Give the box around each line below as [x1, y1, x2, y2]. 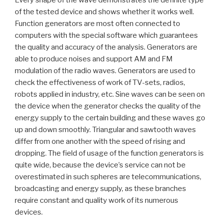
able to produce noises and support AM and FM [15, 54, 173, 63]
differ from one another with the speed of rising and [15, 137, 185, 146]
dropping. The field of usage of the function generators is [15, 148, 204, 158]
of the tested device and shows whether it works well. [15, 7, 194, 16]
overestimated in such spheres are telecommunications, [15, 172, 201, 181]
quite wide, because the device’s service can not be [15, 160, 186, 169]
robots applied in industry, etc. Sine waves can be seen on [15, 89, 205, 99]
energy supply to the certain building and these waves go [15, 113, 205, 122]
